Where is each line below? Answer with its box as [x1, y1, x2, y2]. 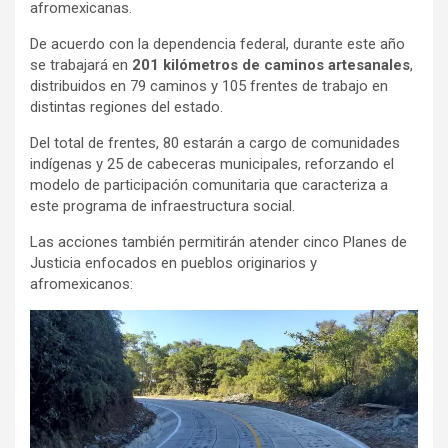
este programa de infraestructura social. [30, 196, 295, 215]
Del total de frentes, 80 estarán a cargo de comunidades [30, 133, 400, 152]
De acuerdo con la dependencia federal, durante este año [30, 34, 405, 53]
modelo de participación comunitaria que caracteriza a [30, 175, 388, 194]
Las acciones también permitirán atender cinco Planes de [30, 232, 407, 251]
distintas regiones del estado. [30, 97, 223, 116]
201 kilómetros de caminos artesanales [132, 55, 410, 74]
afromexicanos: [30, 274, 133, 293]
